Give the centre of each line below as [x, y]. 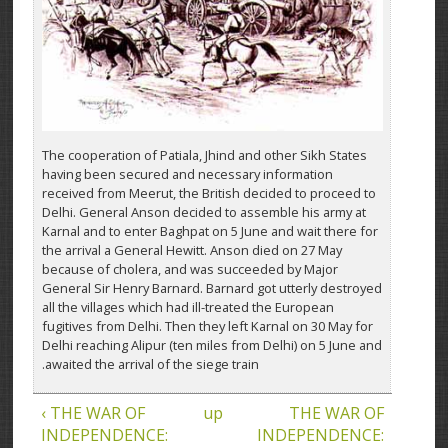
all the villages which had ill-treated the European [187, 307]
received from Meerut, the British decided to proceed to [208, 193]
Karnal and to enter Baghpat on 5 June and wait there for [209, 231]
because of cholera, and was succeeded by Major [189, 269]
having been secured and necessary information [187, 174]
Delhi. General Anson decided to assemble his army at [203, 212]
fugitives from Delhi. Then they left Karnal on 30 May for [207, 326]
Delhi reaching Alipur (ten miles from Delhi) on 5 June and [211, 345]
